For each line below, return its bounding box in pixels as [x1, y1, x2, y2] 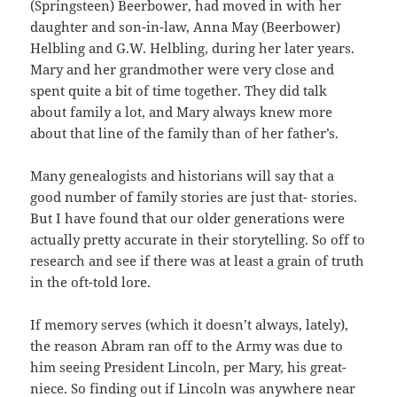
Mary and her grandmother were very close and [30, 59, 335, 78]
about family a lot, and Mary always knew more [30, 102, 333, 121]
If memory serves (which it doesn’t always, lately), [30, 315, 349, 333]
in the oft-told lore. [30, 272, 152, 291]
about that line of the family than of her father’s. [30, 123, 339, 142]
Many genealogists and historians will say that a [30, 166, 335, 184]
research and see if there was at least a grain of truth [30, 251, 365, 269]
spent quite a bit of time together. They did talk [30, 81, 328, 99]
